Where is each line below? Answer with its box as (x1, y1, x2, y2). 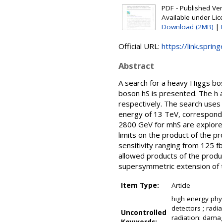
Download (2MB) (162, 22, 214, 31)
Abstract (118, 60, 154, 71)
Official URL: (118, 41, 162, 51)
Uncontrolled (121, 208, 166, 217)
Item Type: (121, 181, 159, 190)
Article (171, 181, 190, 190)
